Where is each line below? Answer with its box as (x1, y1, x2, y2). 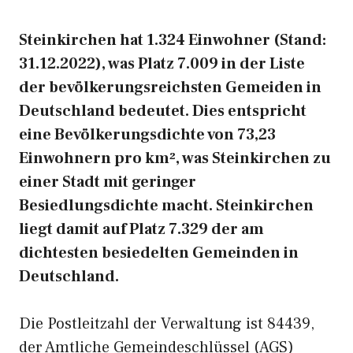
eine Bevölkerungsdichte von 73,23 (19, 124, 276, 145)
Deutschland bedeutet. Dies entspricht (19, 101, 307, 121)
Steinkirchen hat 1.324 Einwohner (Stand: (19, 30, 326, 50)
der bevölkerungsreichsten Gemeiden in (19, 77, 321, 98)
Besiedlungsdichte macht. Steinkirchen (19, 195, 314, 216)
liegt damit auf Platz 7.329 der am (19, 219, 264, 240)
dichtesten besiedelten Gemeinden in (19, 243, 299, 263)
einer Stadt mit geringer (19, 172, 196, 192)
